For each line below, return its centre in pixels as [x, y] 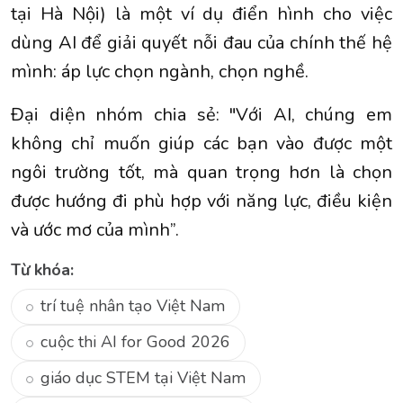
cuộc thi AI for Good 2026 [135, 342]
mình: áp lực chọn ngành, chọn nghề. [160, 71]
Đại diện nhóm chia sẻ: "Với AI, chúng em [201, 114]
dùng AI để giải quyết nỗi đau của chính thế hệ [201, 42]
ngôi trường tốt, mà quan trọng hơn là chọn [201, 172]
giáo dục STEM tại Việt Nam [143, 378]
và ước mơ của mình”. [95, 229]
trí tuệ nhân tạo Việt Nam [133, 306]
